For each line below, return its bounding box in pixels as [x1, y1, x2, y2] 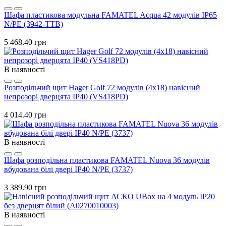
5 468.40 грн [4, 37, 46, 46]
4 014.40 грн [4, 110, 46, 119]
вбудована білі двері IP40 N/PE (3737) [4, 164, 133, 174]
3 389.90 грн [4, 183, 46, 192]
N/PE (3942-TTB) [4, 19, 63, 28]
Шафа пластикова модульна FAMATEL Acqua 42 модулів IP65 [4, 10, 217, 19]
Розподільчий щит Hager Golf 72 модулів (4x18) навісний [4, 83, 200, 92]
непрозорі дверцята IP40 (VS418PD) [4, 92, 128, 101]
